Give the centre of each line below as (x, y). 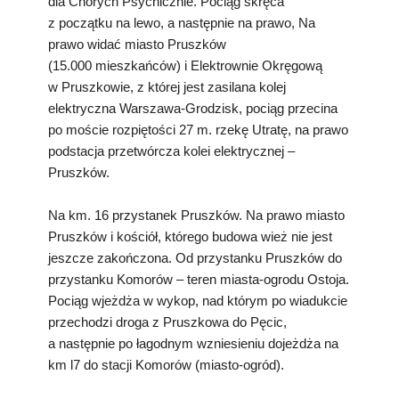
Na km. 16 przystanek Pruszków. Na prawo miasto (196, 215)
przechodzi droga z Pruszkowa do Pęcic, (167, 322)
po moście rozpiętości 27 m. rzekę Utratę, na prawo (198, 129)
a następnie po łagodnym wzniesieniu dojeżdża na (193, 343)
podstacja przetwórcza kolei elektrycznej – (171, 151)
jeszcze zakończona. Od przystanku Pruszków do (195, 257)
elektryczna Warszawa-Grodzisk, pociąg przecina (193, 108)
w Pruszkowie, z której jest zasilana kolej (167, 86)
